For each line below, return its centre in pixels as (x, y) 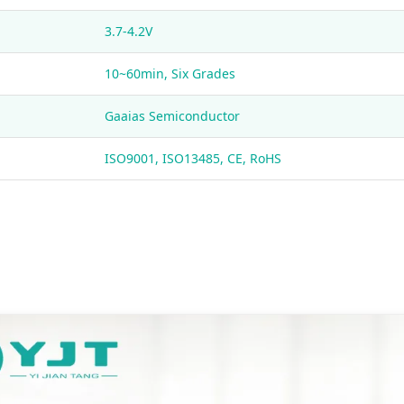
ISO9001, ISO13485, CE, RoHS (193, 158)
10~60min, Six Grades (170, 73)
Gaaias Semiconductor (172, 115)
